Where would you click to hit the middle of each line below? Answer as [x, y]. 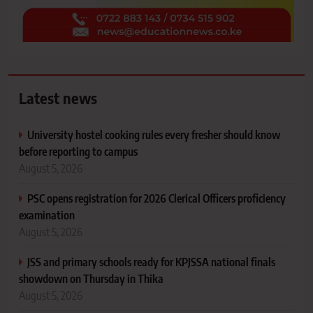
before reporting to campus [78, 152]
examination [47, 215]
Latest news [58, 98]
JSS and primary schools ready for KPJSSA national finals [151, 262]
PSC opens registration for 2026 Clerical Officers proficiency [156, 198]
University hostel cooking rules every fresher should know [154, 135]
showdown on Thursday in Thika [91, 279]
